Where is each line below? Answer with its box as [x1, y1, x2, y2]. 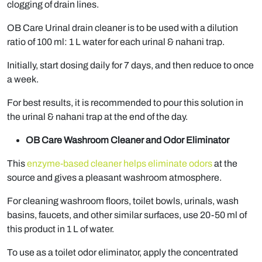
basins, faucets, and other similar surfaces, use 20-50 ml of [7, 210, 247, 220]
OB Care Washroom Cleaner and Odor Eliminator [26, 135, 229, 146]
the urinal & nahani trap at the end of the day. [7, 112, 188, 122]
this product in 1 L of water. [7, 224, 114, 235]
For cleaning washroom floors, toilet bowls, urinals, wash [7, 196, 239, 206]
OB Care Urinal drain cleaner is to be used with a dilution [7, 23, 238, 33]
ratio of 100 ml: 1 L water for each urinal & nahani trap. [7, 37, 225, 47]
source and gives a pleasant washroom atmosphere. [7, 173, 222, 183]
